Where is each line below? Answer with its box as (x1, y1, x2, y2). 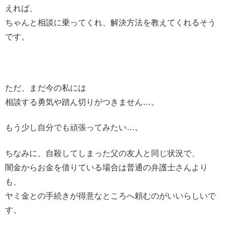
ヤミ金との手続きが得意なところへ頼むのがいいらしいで (5, 191, 216, 200)
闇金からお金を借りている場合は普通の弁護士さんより (5, 163, 208, 172)
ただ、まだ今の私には (5, 83, 86, 92)
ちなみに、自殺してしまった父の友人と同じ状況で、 (5, 148, 200, 158)
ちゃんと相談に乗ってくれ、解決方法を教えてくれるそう (5, 18, 216, 27)
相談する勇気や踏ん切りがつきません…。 (5, 97, 159, 106)
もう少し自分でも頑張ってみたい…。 (5, 123, 143, 132)
